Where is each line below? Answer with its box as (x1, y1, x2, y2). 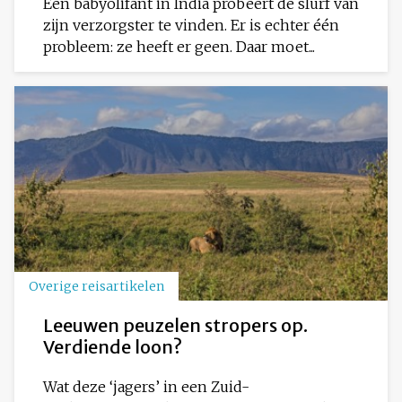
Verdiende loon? (43, 335, 182, 358)
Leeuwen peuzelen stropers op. (43, 313, 308, 336)
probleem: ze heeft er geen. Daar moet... (43, 38, 315, 57)
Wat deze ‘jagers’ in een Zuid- (43, 377, 249, 396)
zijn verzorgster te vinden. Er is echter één (43, 16, 339, 35)
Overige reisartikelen (29, 277, 164, 294)
